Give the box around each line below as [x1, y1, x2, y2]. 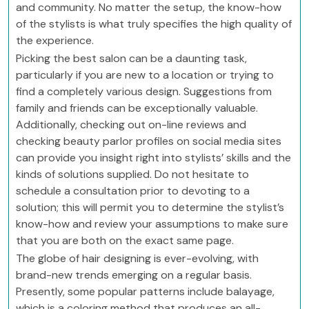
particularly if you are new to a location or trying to [16, 68, 274, 82]
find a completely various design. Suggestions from [16, 84, 272, 99]
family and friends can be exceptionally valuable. [16, 101, 258, 115]
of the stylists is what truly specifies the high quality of [16, 17, 292, 31]
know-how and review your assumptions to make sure [16, 217, 288, 231]
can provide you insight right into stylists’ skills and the [16, 150, 291, 165]
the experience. [16, 33, 94, 48]
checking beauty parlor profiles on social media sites [16, 134, 281, 148]
